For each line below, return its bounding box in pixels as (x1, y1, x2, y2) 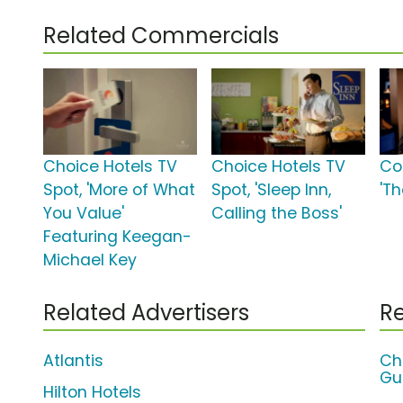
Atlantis (43, 350, 103, 372)
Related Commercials (43, 21, 279, 51)
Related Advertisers (43, 298, 249, 328)
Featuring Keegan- (43, 226, 192, 248)
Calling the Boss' (211, 202, 343, 225)
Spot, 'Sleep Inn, (211, 179, 332, 201)
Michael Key (43, 249, 137, 272)
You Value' (43, 202, 124, 225)
